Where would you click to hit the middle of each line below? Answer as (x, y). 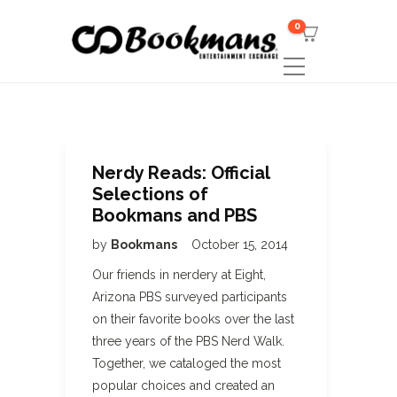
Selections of (150, 194)
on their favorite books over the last (193, 319)
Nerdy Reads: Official (181, 173)
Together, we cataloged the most (187, 363)
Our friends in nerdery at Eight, (179, 275)
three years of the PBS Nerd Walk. (188, 341)
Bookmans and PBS (175, 215)
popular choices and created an (183, 385)
